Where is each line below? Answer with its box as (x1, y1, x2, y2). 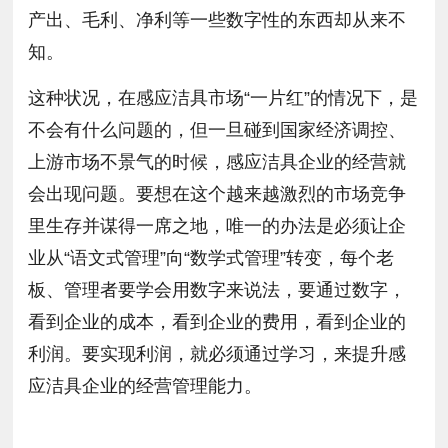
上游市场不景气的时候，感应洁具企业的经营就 (28, 151, 407, 172)
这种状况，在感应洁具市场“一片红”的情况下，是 (28, 87, 419, 108)
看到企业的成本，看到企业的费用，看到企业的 (28, 311, 407, 332)
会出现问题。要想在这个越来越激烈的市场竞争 (28, 183, 407, 204)
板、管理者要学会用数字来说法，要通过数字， (28, 279, 407, 300)
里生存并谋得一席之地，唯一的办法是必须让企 (28, 215, 407, 236)
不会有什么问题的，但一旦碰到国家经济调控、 (28, 119, 407, 140)
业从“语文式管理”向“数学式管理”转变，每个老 (28, 247, 395, 268)
